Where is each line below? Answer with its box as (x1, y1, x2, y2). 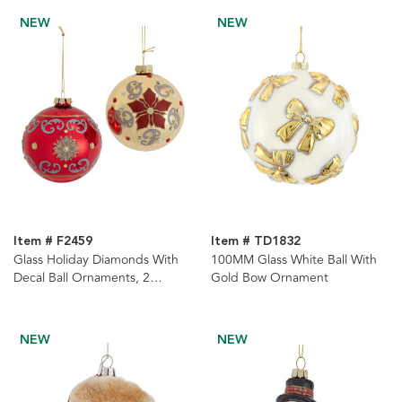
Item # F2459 (13, 231, 92, 251)
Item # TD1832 (210, 231, 301, 251)
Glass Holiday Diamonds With (13, 249, 179, 269)
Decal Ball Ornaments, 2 (13, 267, 150, 287)
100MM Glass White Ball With (210, 249, 377, 269)
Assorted (13, 285, 65, 305)
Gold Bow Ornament (210, 267, 328, 287)
